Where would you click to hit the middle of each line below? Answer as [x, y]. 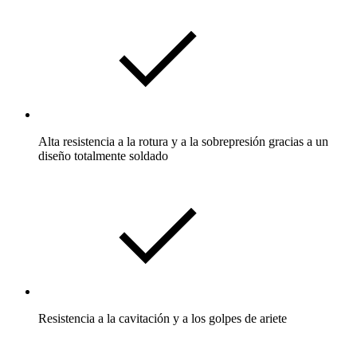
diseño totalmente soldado [103, 155]
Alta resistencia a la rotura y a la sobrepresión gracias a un [183, 141]
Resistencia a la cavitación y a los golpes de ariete [163, 318]
